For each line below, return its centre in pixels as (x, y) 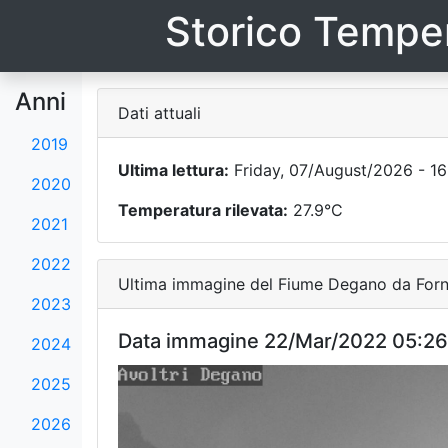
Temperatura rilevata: (202, 210)
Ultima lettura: (173, 170)
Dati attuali (159, 113)
